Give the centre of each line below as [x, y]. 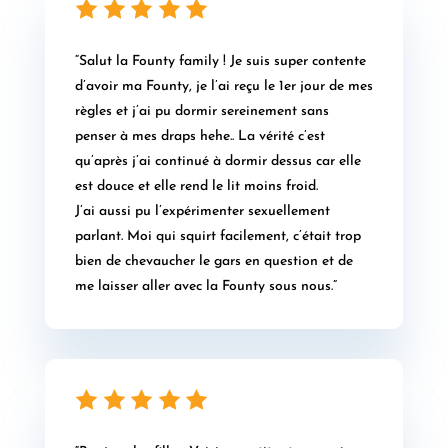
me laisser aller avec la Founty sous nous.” [205, 287]
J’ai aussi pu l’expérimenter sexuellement [202, 212]
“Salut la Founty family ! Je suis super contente [220, 62]
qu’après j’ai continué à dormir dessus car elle [217, 162]
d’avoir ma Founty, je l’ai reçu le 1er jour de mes [223, 87]
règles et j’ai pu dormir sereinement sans [201, 112]
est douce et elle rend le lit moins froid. [196, 187]
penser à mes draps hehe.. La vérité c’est [199, 137]
